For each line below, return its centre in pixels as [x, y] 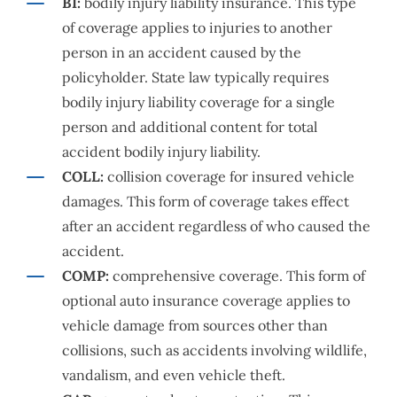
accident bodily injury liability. [161, 152]
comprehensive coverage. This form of [237, 276]
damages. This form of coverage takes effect [206, 202]
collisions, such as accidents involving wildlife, [214, 350]
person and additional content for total [190, 127]
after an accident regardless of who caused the [216, 226]
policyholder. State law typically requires [195, 78]
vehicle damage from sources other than [195, 326]
